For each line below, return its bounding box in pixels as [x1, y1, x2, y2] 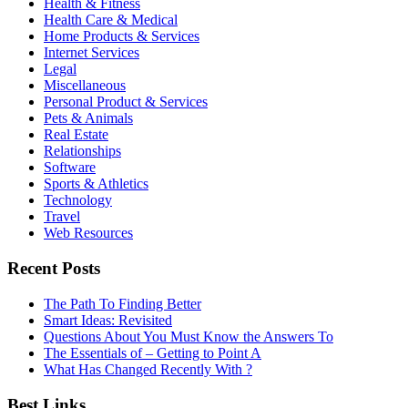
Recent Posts [7, 259, 100, 279]
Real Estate [44, 127, 108, 143]
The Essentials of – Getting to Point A [44, 344, 261, 361]
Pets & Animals [44, 110, 133, 127]
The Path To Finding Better [44, 295, 201, 311]
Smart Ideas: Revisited [44, 311, 172, 328]
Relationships [44, 143, 121, 159]
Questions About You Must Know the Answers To [44, 328, 333, 344]
